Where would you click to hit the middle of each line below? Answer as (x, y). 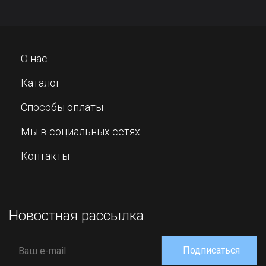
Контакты (45, 156)
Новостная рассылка (76, 216)
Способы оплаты (62, 107)
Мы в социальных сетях (80, 132)
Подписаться (211, 251)
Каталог (41, 83)
